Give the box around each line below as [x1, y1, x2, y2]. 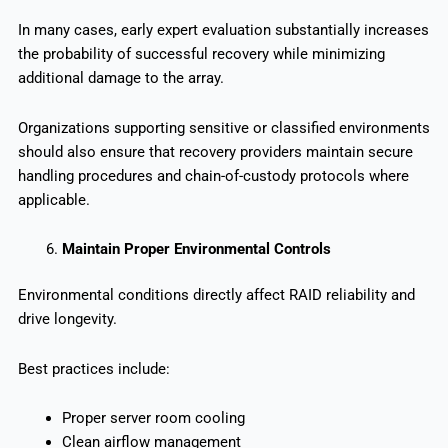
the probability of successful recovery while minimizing [17, 45, 385, 64]
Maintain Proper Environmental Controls [61, 240, 331, 259]
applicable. [17, 190, 90, 209]
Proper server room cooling [61, 409, 245, 428]
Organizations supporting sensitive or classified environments [17, 118, 430, 137]
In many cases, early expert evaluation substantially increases [17, 21, 429, 40]
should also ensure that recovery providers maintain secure [17, 142, 413, 161]
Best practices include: [17, 359, 170, 378]
